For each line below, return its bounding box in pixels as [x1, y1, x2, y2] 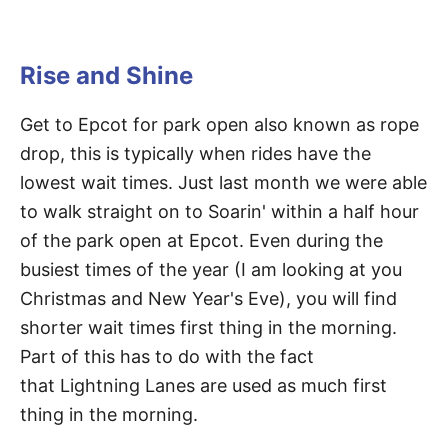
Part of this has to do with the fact [20, 346, 314, 367]
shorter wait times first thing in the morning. [20, 317, 397, 338]
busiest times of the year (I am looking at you [20, 259, 402, 280]
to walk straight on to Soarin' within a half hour [20, 201, 419, 222]
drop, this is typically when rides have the [20, 143, 371, 164]
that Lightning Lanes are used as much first [20, 375, 387, 396]
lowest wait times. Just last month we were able [20, 172, 427, 193]
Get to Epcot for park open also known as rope [20, 114, 419, 135]
